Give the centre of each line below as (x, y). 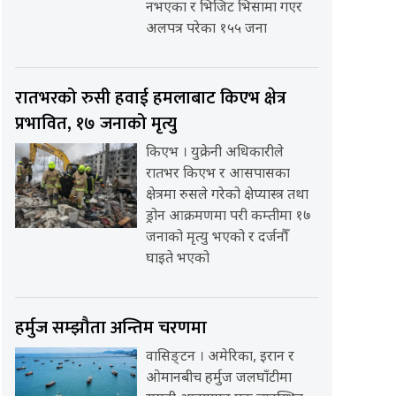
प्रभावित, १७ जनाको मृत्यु (96, 124)
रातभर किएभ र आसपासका (217, 175)
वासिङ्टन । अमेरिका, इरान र (220, 358)
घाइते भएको (177, 260)
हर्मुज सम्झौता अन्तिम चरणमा (111, 328)
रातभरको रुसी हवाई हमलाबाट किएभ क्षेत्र (151, 99)
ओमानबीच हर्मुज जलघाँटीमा (218, 379)
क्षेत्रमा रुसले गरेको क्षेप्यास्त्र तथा (227, 196)
